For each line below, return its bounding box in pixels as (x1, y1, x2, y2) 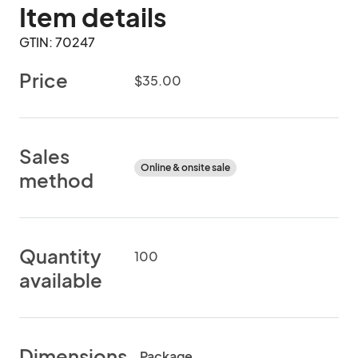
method (19, 168, 93, 192)
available (19, 268, 102, 292)
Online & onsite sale (141, 161, 230, 173)
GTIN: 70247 (19, 34, 95, 50)
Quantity (19, 244, 101, 268)
